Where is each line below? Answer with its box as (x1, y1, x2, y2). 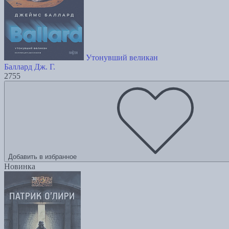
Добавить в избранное (8, 153, 77, 161)
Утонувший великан (86, 53, 158, 62)
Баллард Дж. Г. (4, 62, 55, 72)
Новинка (4, 162, 35, 171)
